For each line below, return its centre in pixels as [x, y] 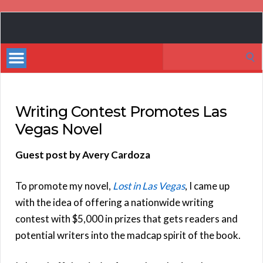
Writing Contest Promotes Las [121, 111]
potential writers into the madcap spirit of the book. [128, 235]
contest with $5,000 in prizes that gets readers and [127, 218]
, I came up [207, 186]
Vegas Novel [59, 129]
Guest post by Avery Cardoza [83, 154]
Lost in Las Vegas [149, 186]
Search [177, 50]
